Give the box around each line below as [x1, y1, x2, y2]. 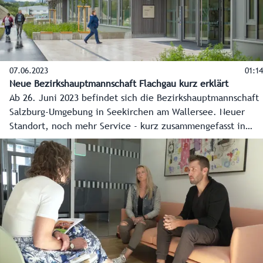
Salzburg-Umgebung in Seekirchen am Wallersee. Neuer [9, 108, 245, 117]
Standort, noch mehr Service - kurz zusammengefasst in [9, 122, 245, 131]
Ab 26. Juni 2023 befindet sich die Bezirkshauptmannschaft [9, 94, 259, 103]
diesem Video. [9, 136, 70, 145]
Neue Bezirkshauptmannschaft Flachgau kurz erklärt [9, 80, 228, 89]
